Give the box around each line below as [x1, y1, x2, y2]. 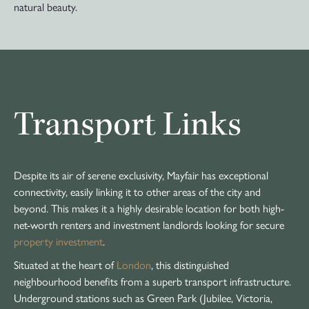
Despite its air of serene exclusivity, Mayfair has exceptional [14, 166, 268, 183]
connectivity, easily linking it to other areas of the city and [14, 183, 261, 199]
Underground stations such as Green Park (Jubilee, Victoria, [14, 289, 272, 306]
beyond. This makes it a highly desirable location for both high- [14, 199, 284, 216]
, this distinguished [151, 256, 229, 272]
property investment [14, 232, 103, 249]
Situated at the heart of [14, 256, 117, 272]
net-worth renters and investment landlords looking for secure [14, 216, 284, 232]
